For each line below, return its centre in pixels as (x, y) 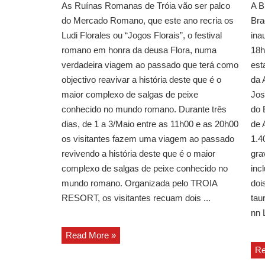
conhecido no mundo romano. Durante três (144, 109)
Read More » (91, 235)
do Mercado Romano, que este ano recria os (148, 21)
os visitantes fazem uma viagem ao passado (148, 139)
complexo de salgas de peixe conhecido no (145, 169)
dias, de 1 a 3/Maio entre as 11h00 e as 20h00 (150, 124)
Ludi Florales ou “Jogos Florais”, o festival (142, 35)
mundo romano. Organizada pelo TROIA (139, 183)
